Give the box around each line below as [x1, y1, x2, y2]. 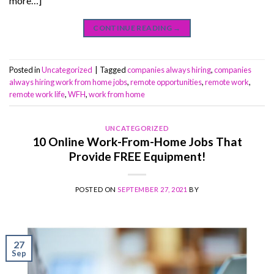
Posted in [9, 65, 42, 75]
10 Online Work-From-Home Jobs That [32, 135, 242, 149]
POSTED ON [75, 185, 118, 194]
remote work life [9, 89, 65, 100]
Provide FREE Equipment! [68, 149, 206, 164]
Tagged [100, 65, 127, 75]
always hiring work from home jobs [9, 77, 127, 87]
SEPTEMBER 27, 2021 [117, 185, 188, 194]
